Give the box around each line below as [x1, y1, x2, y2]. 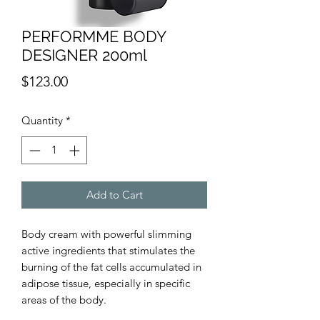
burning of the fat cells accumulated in [21, 259, 201, 274]
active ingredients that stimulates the [21, 243, 195, 257]
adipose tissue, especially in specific [21, 276, 190, 290]
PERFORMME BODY [21, 27, 166, 46]
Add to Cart [86, 187, 143, 201]
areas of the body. [21, 292, 106, 306]
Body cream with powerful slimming [21, 226, 191, 241]
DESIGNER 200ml [21, 46, 147, 64]
